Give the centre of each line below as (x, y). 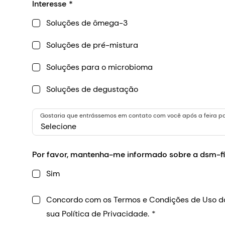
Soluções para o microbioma (99, 67)
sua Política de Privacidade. (98, 214)
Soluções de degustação (92, 89)
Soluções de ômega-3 (87, 23)
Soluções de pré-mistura (92, 45)
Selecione (59, 127)
